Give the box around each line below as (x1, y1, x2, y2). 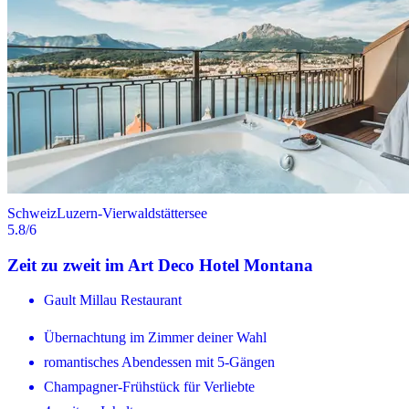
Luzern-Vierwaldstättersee (57, 204, 207, 221)
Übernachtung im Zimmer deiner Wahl (44, 330, 267, 346)
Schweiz (7, 204, 57, 221)
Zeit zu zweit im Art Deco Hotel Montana (7, 255, 313, 275)
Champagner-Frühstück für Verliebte (44, 379, 255, 395)
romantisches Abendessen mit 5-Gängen (44, 354, 275, 371)
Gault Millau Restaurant (44, 292, 182, 309)
